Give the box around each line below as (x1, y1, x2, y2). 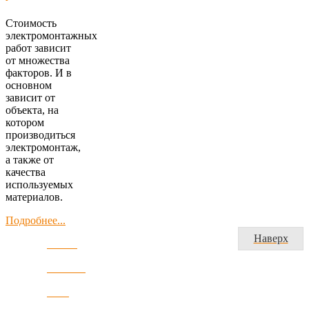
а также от (6, 153, 54, 166)
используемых (6, 178, 73, 190)
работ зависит (6, 41, 71, 54)
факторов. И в (6, 66, 72, 79)
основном (6, 79, 52, 91)
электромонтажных (6, 29, 97, 41)
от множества (6, 54, 70, 66)
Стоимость (6, 17, 57, 29)
